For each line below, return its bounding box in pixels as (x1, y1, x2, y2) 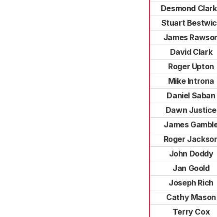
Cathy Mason (166, 192, 216, 202)
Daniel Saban (167, 91, 216, 100)
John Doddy (169, 149, 214, 158)
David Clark (170, 47, 213, 57)
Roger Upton (168, 62, 214, 71)
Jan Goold (172, 163, 210, 173)
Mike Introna (168, 76, 215, 86)
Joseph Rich (169, 178, 214, 187)
